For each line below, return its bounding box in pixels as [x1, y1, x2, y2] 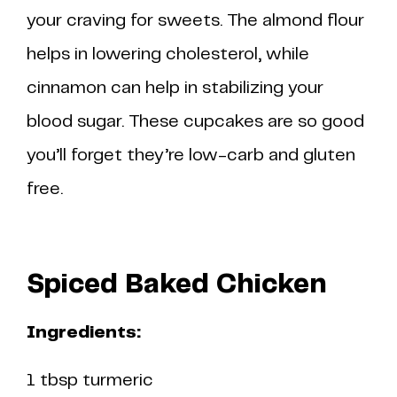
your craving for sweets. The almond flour [27, 12, 364, 29]
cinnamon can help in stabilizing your [27, 80, 323, 97]
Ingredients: [27, 324, 141, 341]
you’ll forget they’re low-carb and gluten [27, 147, 355, 164]
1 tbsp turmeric [27, 372, 153, 389]
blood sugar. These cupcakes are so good [27, 113, 364, 130]
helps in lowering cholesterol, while [27, 46, 309, 63]
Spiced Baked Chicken [27, 272, 327, 298]
